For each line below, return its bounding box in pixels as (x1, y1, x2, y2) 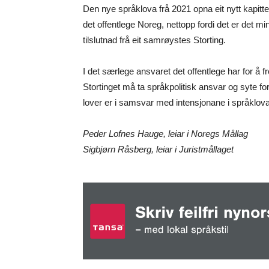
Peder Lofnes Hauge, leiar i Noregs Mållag (83, 128, 248, 139)
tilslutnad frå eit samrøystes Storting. (83, 34, 226, 45)
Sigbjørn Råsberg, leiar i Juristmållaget (83, 144, 236, 154)
